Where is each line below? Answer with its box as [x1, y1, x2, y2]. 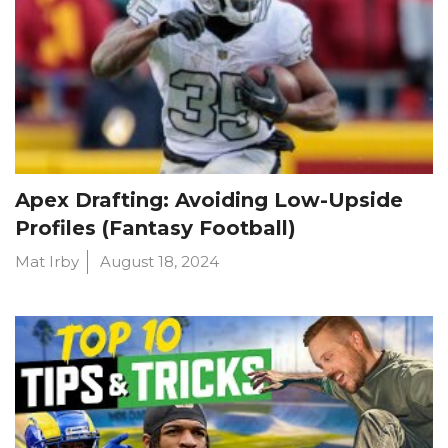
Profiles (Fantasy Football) [15, 216, 296, 240]
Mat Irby [15, 252, 79, 271]
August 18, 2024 [100, 252, 219, 271]
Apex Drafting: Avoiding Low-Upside [15, 188, 403, 212]
